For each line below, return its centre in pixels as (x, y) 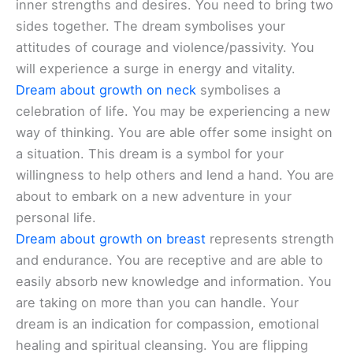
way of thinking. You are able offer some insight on (174, 132)
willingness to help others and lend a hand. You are (175, 175)
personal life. (56, 217)
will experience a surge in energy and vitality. (156, 69)
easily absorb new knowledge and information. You (174, 281)
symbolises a (238, 90)
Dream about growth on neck (106, 90)
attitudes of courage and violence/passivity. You (165, 47)
